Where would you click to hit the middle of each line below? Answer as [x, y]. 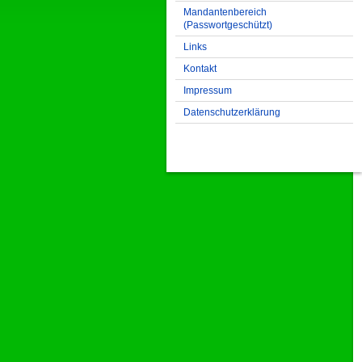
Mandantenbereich [225, 12]
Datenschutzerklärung [232, 112]
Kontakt [200, 69]
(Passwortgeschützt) [228, 25]
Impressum [208, 90]
